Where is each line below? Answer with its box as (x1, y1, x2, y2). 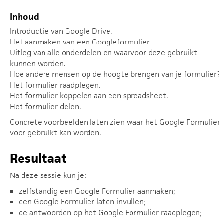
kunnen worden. (10, 58, 66, 68)
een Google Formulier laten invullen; (19, 197, 146, 207)
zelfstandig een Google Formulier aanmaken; (19, 186, 175, 196)
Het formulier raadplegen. (10, 80, 101, 90)
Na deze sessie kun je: (10, 170, 86, 180)
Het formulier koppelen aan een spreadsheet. (10, 90, 168, 101)
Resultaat (10, 151, 67, 166)
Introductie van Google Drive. (10, 26, 112, 36)
